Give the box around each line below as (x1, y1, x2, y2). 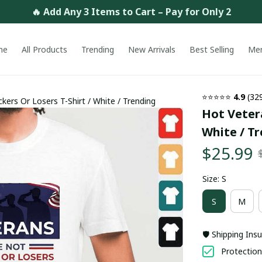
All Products (22, 44, 68, 55)
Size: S (202, 173, 226, 184)
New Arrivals (128, 44, 176, 55)
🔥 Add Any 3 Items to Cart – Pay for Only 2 (31, 5, 231, 18)
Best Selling (189, 44, 235, 55)
